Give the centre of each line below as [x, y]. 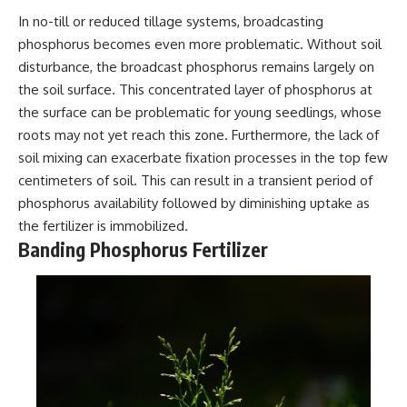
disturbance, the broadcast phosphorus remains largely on [196, 66]
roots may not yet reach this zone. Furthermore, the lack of [199, 134]
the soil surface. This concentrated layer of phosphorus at [195, 89]
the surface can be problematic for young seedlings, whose [200, 112]
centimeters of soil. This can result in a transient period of [195, 180]
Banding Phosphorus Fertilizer [143, 249]
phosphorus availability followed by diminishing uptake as [194, 203]
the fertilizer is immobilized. [103, 225]
